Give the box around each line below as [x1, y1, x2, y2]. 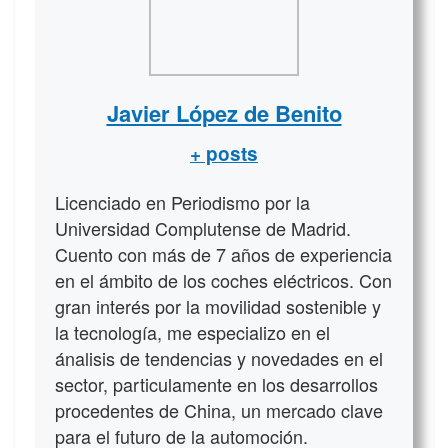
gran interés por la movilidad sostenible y [55, 293, 381, 320]
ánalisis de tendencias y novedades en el [55, 345, 383, 372]
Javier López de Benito [106, 97, 342, 130]
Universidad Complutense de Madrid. [55, 215, 351, 242]
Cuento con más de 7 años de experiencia [55, 241, 392, 268]
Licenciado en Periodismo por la [55, 189, 310, 216]
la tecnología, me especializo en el [55, 319, 330, 346]
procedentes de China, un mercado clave [55, 397, 383, 424]
